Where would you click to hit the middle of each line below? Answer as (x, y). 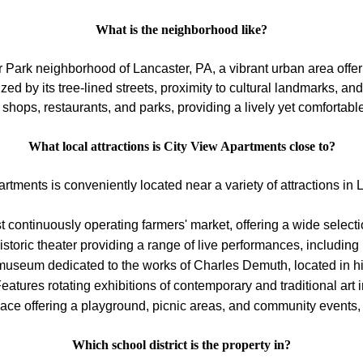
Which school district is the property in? (181, 344)
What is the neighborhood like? (181, 29)
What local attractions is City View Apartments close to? (181, 146)
